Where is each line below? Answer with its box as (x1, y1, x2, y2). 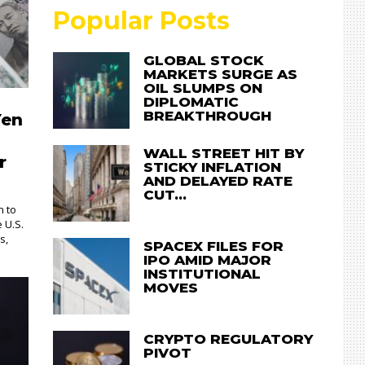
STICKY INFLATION (143, 158, 282, 175)
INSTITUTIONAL (143, 265, 262, 282)
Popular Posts (53, 6, 231, 36)
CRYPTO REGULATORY (143, 330, 314, 347)
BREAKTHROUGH (143, 108, 272, 124)
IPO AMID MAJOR (143, 251, 272, 268)
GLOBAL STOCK (143, 52, 265, 68)
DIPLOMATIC (143, 94, 240, 110)
